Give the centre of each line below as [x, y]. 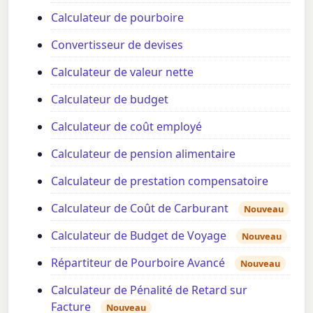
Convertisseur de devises [117, 44]
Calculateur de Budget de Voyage [139, 235]
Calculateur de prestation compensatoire [160, 181]
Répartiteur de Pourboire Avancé [138, 262]
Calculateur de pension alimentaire [144, 153]
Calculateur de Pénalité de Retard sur [150, 290]
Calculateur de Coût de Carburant [140, 208]
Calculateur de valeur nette [123, 72]
